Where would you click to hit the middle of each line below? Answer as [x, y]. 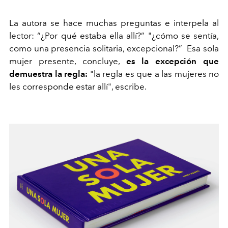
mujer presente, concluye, [68, 61]
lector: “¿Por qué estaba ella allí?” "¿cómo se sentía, [114, 36]
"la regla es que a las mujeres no [154, 74]
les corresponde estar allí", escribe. [78, 87]
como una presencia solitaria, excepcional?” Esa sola [114, 49]
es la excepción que [172, 61]
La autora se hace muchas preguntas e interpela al [114, 23]
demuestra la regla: [50, 74]
